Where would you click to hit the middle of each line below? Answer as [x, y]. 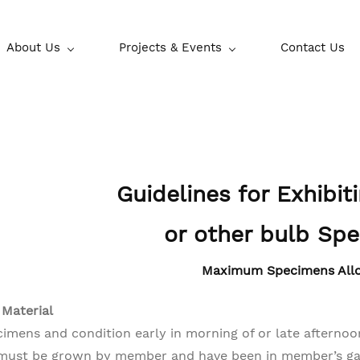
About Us [33, 47]
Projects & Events [170, 47]
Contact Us [313, 47]
